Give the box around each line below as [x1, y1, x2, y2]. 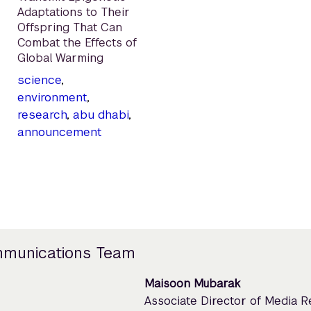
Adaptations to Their [17, 5, 130, 20]
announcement [17, 124, 101, 140]
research [17, 107, 67, 123]
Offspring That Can [17, 20, 122, 35]
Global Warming [17, 51, 103, 66]
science [17, 72, 61, 88]
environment [17, 90, 87, 106]
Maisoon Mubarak [144, 276, 240, 292]
